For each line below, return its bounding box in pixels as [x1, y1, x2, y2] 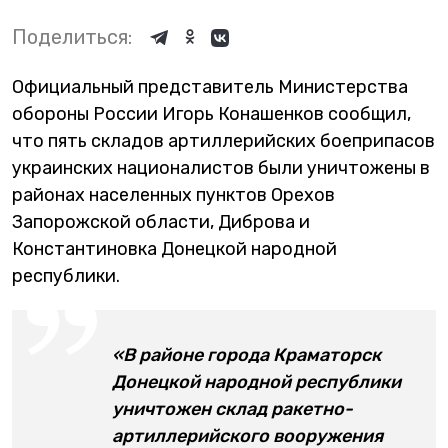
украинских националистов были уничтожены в [12, 157, 430, 179]
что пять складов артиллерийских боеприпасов [12, 130, 435, 152]
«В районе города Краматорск [112, 344, 381, 366]
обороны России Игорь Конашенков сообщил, [12, 103, 411, 125]
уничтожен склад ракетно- [112, 398, 353, 420]
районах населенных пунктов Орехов [12, 184, 335, 206]
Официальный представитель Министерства [12, 76, 408, 98]
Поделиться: [12, 25, 132, 49]
